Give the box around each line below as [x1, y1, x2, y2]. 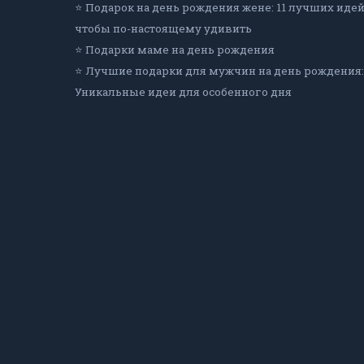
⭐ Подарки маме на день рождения [75, 42, 275, 57]
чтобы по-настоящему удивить [75, 21, 252, 36]
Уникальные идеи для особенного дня [75, 84, 292, 99]
